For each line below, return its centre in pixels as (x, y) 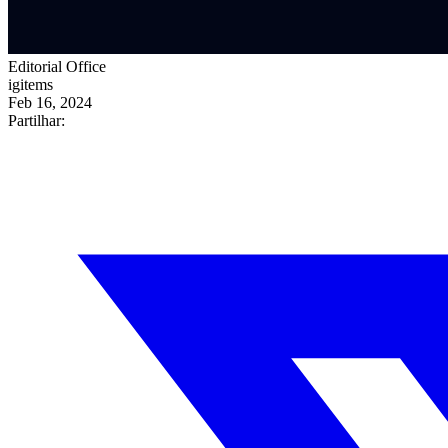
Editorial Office (57, 66)
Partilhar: (36, 120)
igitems (30, 84)
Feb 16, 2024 (50, 102)
